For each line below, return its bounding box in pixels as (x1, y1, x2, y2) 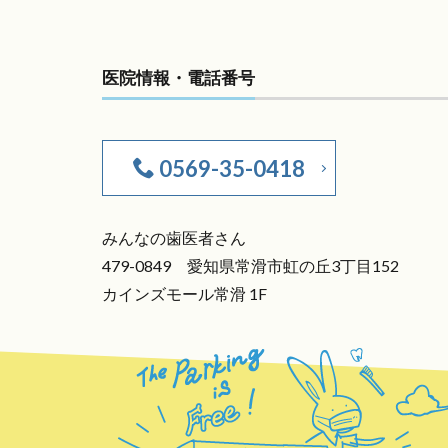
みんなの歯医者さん (102, 228, 246, 247)
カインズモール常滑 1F (102, 284, 267, 303)
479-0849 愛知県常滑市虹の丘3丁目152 (102, 256, 399, 275)
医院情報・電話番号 (102, 67, 255, 88)
